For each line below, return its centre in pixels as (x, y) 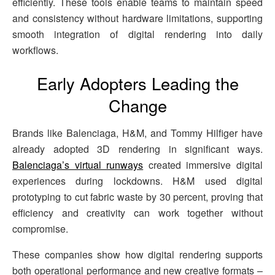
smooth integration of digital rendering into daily (137, 34)
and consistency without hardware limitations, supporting (137, 18)
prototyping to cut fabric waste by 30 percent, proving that (137, 196)
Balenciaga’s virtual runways (78, 165)
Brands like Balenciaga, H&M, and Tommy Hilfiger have (137, 133)
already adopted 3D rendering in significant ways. (137, 149)
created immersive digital (203, 165)
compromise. (40, 228)
